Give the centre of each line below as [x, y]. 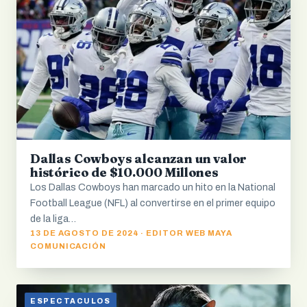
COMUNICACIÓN [69, 246]
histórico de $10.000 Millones [124, 172]
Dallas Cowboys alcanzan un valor [139, 158]
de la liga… [53, 219]
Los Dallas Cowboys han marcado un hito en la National [153, 187]
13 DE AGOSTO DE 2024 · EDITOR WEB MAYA [132, 233]
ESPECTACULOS [71, 302]
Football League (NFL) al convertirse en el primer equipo [153, 203]
